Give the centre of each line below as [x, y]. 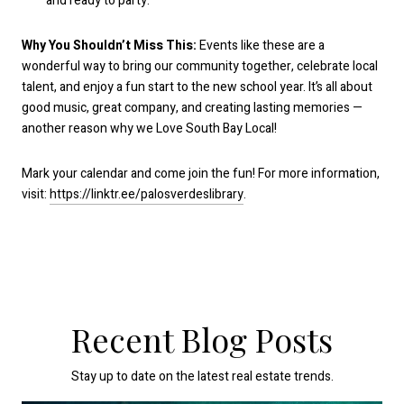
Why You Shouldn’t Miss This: [109, 46]
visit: [36, 194]
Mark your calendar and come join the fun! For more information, [201, 173]
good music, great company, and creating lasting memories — [192, 108]
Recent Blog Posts [202, 339]
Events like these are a [261, 46]
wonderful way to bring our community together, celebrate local [200, 67]
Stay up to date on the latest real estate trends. [202, 376]
